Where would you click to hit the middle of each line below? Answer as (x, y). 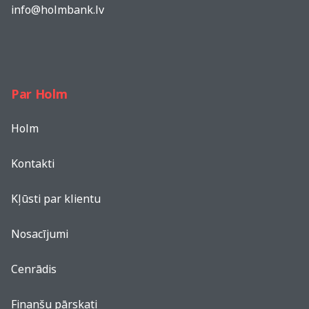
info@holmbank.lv (58, 10)
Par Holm (39, 94)
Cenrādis (34, 269)
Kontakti (33, 163)
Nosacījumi (40, 234)
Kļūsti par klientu (56, 199)
